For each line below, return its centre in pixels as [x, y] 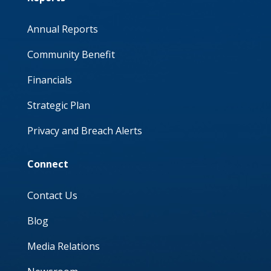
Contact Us [52, 195]
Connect [47, 164]
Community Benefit [71, 54]
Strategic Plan [58, 105]
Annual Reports [62, 29]
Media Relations [63, 246]
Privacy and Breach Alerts [84, 131]
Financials [49, 80]
